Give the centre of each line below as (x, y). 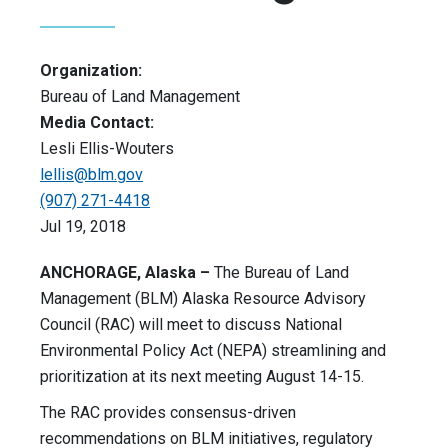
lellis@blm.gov (91, 175)
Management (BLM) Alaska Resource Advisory (203, 299)
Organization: (91, 71)
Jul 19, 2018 (83, 227)
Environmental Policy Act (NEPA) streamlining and (213, 351)
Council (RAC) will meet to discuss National (191, 325)
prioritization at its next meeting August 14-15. (202, 377)
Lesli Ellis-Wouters (107, 149)
